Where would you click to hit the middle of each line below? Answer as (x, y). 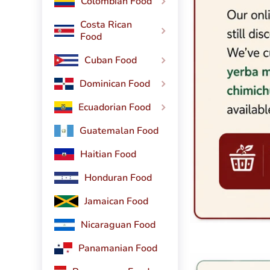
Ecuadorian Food (115, 108)
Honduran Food (118, 178)
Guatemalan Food (119, 131)
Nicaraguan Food (118, 225)
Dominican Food (115, 84)
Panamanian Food (118, 249)
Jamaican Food (116, 202)
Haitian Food (108, 155)
